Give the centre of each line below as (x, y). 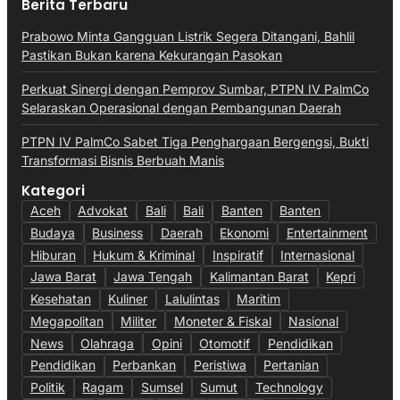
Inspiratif (237, 254)
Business (118, 232)
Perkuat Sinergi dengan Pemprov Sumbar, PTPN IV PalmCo (195, 88)
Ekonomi (245, 232)
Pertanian (292, 365)
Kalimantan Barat (259, 277)
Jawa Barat (63, 277)
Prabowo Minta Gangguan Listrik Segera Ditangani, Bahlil (188, 36)
